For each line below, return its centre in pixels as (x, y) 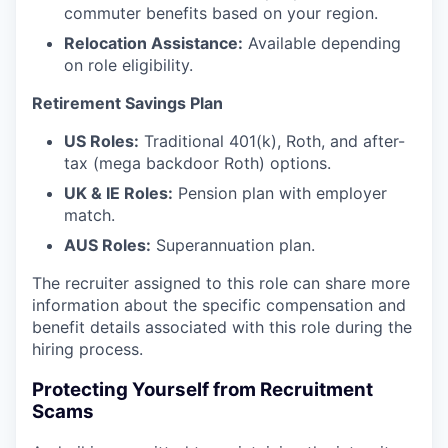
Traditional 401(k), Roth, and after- (272, 141)
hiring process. (87, 349)
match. (89, 215)
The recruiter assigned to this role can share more (221, 283)
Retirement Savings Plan (127, 103)
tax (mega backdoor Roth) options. (197, 163)
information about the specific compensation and (219, 305)
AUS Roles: (107, 245)
